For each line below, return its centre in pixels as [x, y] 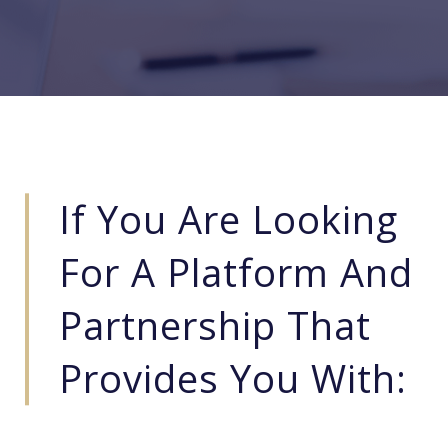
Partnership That [215, 325]
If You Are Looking [228, 219]
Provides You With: [233, 378]
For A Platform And [236, 272]
